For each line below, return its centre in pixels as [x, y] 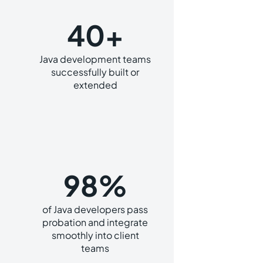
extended [95, 85]
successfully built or [95, 72]
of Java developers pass [95, 209]
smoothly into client [95, 235]
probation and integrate [95, 222]
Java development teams [95, 59]
